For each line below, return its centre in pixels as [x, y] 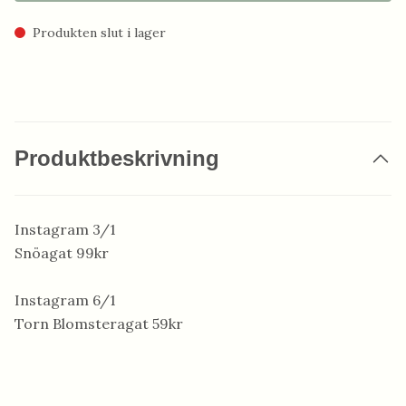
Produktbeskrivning [117, 158]
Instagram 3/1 [65, 229]
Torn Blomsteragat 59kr [99, 324]
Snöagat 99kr [62, 253]
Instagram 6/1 [65, 300]
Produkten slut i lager [99, 33]
